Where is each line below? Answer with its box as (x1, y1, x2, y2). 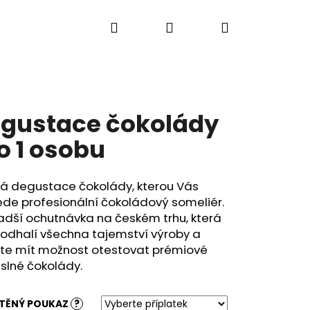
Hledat (117, 17, 165, 37)
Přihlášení (172, 17, 240, 37)
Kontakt (89, 19, 138, 35)
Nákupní (228, 17, 287, 37)
